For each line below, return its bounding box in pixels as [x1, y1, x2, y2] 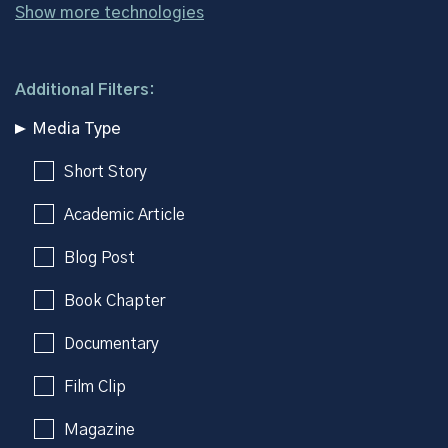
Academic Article [64, 206, 185, 223]
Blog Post [64, 249, 135, 266]
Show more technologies [15, 4, 204, 21]
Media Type [32, 120, 121, 137]
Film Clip [64, 378, 126, 395]
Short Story [64, 163, 147, 180]
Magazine [64, 421, 135, 438]
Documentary [64, 335, 159, 352]
